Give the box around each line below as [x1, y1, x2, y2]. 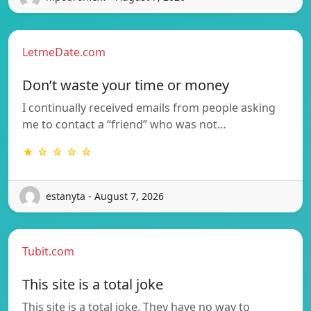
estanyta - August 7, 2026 [46, 190, 164, 203]
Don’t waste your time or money [22, 75, 229, 94]
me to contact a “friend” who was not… [22, 116, 226, 132]
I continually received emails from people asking [22, 99, 276, 115]
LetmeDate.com [22, 44, 106, 60]
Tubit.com [22, 243, 74, 259]
